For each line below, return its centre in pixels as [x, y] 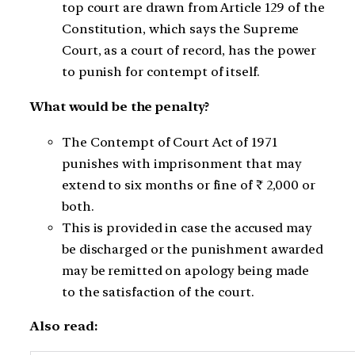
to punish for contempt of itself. [161, 72]
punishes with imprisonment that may [182, 163]
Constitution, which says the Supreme [181, 29]
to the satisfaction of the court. [158, 292]
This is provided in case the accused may [187, 227]
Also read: [64, 326]
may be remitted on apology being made [186, 270]
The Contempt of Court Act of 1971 [170, 142]
